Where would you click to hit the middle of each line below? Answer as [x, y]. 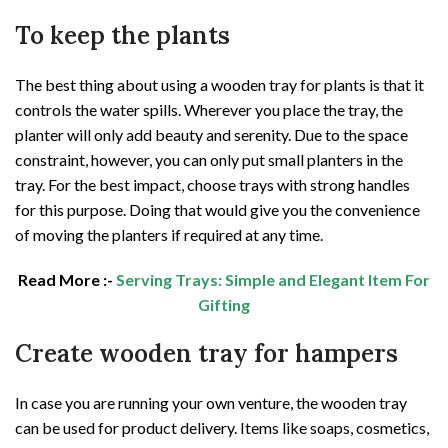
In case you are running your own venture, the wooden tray [211, 403]
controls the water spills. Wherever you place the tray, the [209, 110]
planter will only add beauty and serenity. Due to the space [211, 135]
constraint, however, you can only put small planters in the [209, 160]
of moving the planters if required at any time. [169, 235]
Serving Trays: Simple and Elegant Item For [273, 280]
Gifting [224, 305]
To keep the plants [122, 36]
